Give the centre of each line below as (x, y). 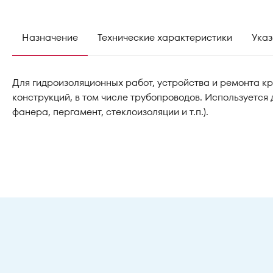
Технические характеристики (165, 37)
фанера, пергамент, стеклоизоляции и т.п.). (110, 112)
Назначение (50, 37)
